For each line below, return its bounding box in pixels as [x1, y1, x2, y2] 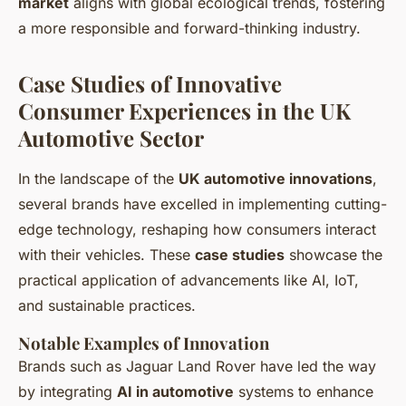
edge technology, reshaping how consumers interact [18, 220, 376, 239]
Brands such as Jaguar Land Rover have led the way [18, 357, 376, 376]
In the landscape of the [18, 169, 179, 188]
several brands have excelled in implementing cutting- [18, 195, 387, 214]
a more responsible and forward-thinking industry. [18, 19, 361, 38]
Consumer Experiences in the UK [18, 96, 351, 126]
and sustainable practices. [18, 296, 196, 315]
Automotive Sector [18, 123, 204, 153]
